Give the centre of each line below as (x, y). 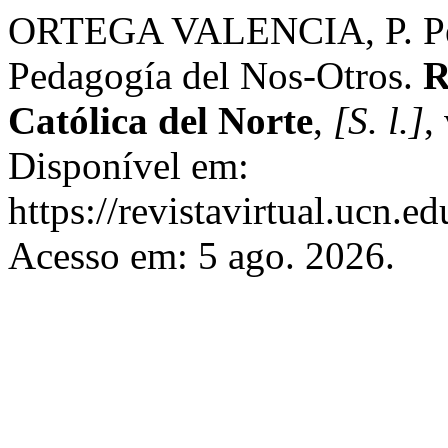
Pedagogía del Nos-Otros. (215, 75)
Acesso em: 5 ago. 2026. (201, 255)
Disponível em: (128, 165)
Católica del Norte (160, 120)
